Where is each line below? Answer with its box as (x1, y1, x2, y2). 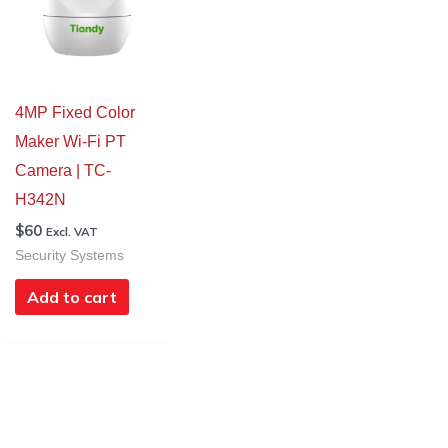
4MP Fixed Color (14, 104, 135, 122)
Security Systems (14, 248, 124, 264)
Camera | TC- (14, 162, 111, 180)
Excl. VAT (45, 224, 98, 240)
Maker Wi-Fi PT (14, 133, 126, 151)
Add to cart (26, 287, 117, 308)
